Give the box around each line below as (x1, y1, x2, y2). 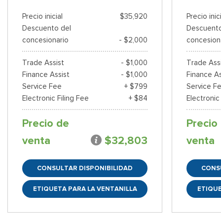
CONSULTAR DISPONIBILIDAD (37, 164, 133, 173)
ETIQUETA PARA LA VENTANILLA (33, 184, 137, 193)
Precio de (22, 116, 69, 131)
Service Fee (22, 82, 62, 91)
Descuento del (22, 24, 71, 33)
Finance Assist (22, 70, 70, 79)
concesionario (22, 36, 69, 45)
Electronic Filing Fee (22, 94, 89, 103)
